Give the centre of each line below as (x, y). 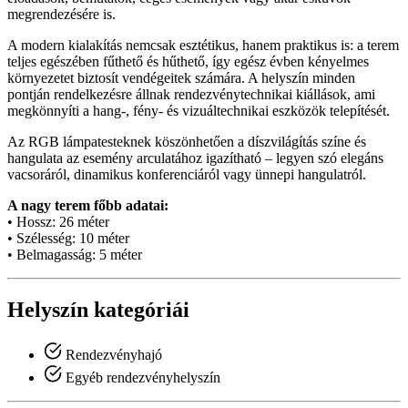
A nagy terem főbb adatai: (88, 205)
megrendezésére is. (61, 14)
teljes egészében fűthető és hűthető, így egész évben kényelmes (188, 61)
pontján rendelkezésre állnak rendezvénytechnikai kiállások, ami (191, 94)
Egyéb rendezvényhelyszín (141, 377)
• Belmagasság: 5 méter (75, 254)
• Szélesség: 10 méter (68, 238)
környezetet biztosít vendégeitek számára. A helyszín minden (181, 77)
